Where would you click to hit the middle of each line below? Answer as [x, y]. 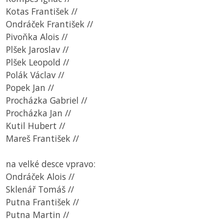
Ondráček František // [49, 24]
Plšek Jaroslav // [37, 50]
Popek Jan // [30, 88]
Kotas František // [42, 11]
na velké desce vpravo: [51, 164]
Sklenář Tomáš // [40, 189]
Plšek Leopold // [37, 62]
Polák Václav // [35, 75]
